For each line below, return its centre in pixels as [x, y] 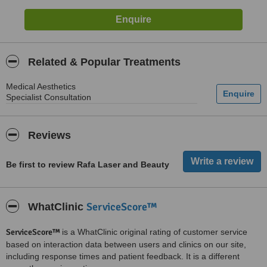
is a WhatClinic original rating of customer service [155, 232]
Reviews [48, 135]
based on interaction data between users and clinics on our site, [126, 244]
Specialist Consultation [49, 97]
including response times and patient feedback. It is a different [123, 256]
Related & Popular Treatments [103, 62]
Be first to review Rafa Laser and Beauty [88, 164]
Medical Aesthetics [41, 86]
